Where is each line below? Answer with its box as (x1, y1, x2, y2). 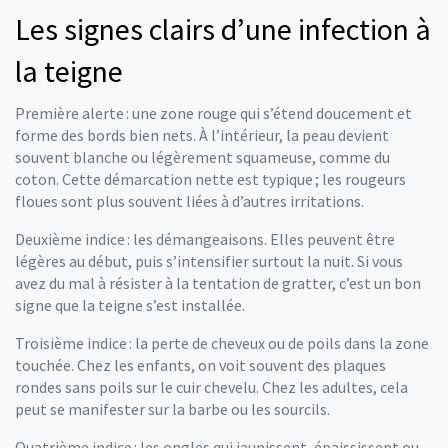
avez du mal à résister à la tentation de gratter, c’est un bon (15, 273, 421, 293)
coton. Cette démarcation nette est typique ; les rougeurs (15, 169, 406, 189)
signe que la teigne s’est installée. (15, 295, 245, 315)
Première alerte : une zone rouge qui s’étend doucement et (15, 103, 412, 123)
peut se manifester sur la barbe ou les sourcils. (15, 399, 330, 419)
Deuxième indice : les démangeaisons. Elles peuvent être (15, 229, 395, 249)
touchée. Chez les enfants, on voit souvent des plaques (15, 355, 386, 375)
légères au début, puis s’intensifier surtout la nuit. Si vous (15, 251, 403, 271)
